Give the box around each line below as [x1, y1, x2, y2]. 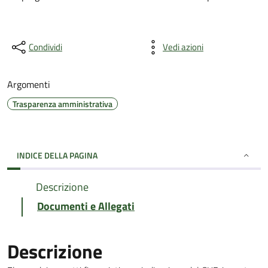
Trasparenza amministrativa [13, 98, 112, 110]
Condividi [29, 40, 62, 54]
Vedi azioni [163, 40, 203, 54]
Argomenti [7, 77, 50, 92]
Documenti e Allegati [37, 198, 135, 214]
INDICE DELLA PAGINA [17, 149, 98, 162]
